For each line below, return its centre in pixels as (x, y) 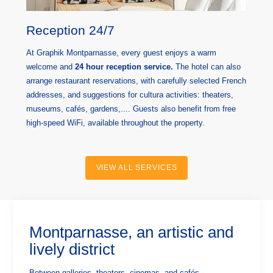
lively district (72, 249)
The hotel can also (207, 66)
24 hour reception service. (124, 66)
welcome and (50, 66)
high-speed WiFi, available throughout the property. (115, 122)
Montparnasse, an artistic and (132, 232)
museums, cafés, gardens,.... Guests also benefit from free (131, 108)
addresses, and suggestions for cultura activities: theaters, (129, 94)
